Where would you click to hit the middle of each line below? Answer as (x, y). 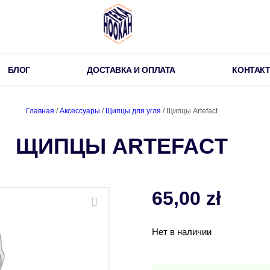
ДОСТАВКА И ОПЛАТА (131, 70)
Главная (40, 111)
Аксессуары (80, 111)
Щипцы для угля (133, 111)
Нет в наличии (181, 232)
